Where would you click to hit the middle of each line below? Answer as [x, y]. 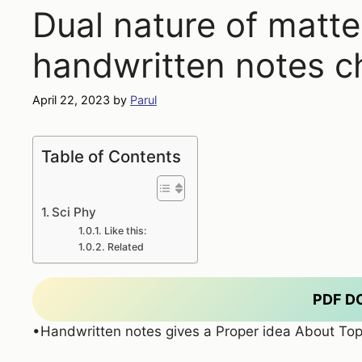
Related [125, 247]
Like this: [125, 231]
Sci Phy [74, 213]
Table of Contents [111, 157]
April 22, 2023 [71, 100]
